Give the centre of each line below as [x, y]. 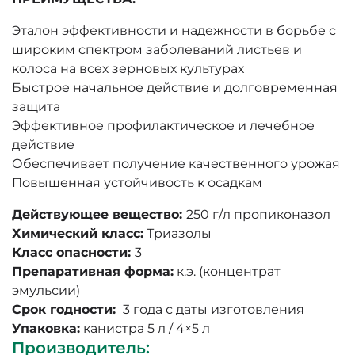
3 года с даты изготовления [212, 309]
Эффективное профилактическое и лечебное [163, 125]
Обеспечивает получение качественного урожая [176, 163]
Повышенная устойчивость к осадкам [137, 182]
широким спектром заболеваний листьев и [157, 49]
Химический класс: [78, 233]
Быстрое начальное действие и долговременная [175, 87]
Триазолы [177, 233]
